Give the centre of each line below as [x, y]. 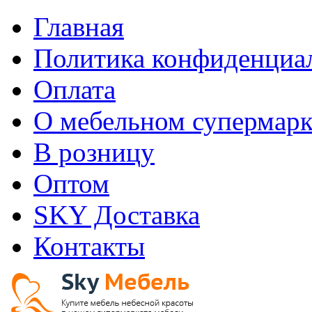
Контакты [89, 246]
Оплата [75, 89]
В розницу [94, 152]
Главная [79, 27]
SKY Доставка [117, 215]
